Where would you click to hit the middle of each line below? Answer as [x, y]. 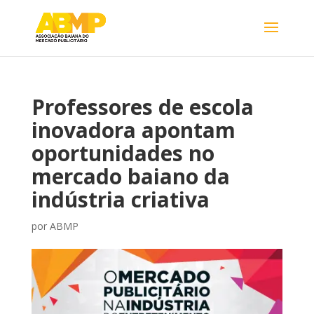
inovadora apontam [133, 130]
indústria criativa [120, 199]
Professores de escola [142, 107]
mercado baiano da [130, 176]
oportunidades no [123, 153]
